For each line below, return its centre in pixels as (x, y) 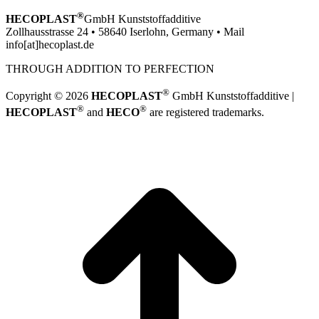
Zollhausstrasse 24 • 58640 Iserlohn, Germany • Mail (125, 32)
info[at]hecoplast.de (50, 45)
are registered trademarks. (205, 113)
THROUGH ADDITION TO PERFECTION (110, 69)
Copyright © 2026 (48, 96)
